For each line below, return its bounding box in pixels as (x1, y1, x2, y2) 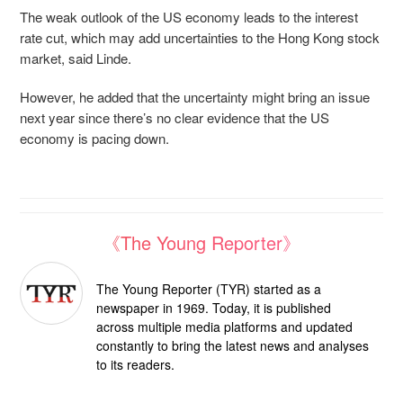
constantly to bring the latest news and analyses (96, 336, 369, 354)
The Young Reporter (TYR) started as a (96, 279, 321, 298)
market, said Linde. (20, 48, 135, 67)
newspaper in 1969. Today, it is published (96, 298, 331, 317)
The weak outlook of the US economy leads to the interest (20, 6, 358, 26)
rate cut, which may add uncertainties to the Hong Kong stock (20, 27, 380, 47)
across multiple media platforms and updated (96, 317, 353, 336)
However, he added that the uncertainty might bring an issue (20, 86, 370, 106)
